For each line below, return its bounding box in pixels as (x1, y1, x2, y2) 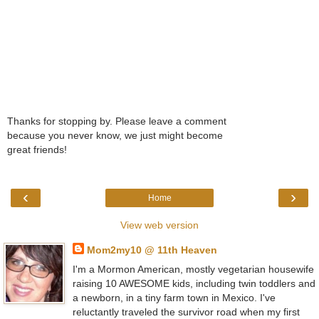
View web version (120, 219, 199, 231)
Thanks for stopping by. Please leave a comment (7, 115, 226, 127)
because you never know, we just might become (7, 130, 223, 142)
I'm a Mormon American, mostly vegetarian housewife (72, 263, 314, 276)
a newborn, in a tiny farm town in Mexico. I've (72, 292, 276, 304)
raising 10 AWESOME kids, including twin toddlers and (72, 278, 315, 290)
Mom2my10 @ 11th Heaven (86, 244, 217, 256)
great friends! (7, 144, 67, 156)
